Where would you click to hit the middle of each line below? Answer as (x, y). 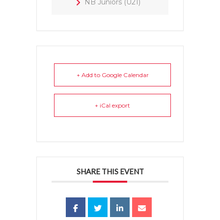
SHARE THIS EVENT (110, 172)
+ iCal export (112, 106)
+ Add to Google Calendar (112, 75)
